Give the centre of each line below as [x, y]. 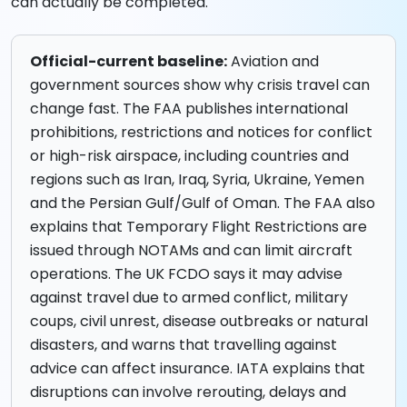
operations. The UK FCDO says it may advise [186, 274]
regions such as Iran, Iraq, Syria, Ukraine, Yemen [197, 180]
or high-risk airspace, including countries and [189, 156]
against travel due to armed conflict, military [189, 298]
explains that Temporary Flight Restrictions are [199, 227]
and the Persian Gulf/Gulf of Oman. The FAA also [203, 203]
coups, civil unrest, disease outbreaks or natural [199, 322]
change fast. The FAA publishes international [189, 109]
